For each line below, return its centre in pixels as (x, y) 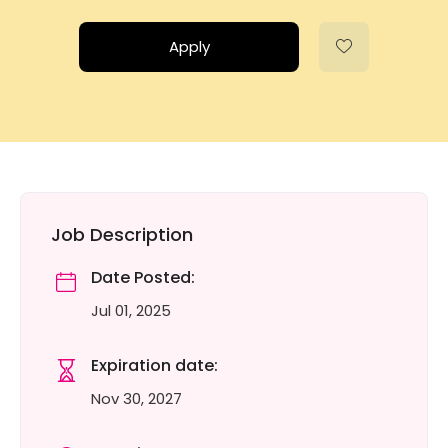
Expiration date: (154, 365)
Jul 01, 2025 (131, 310)
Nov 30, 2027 (136, 398)
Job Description (122, 234)
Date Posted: (143, 277)
